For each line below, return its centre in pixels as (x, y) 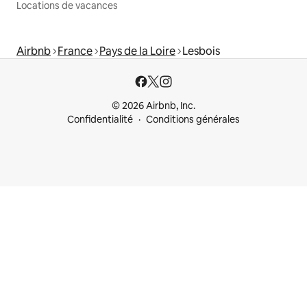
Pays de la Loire (137, 51)
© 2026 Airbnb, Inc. (153, 106)
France (75, 51)
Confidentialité (100, 120)
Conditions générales (193, 120)
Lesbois (201, 51)
